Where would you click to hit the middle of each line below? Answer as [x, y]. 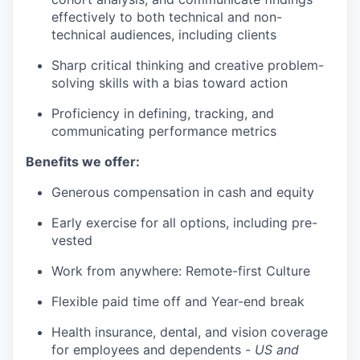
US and [277, 350]
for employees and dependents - [153, 350]
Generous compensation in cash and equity [183, 192]
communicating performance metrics [164, 131]
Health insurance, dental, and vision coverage [190, 332]
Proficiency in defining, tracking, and [163, 113]
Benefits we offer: [83, 162]
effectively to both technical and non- [167, 17]
